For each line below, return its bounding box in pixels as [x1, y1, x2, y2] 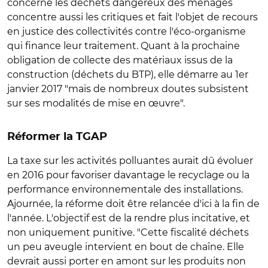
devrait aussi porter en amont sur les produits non [7, 255, 246, 267]
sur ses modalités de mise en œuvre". [7, 98, 187, 109]
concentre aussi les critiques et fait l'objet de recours [7, 11, 258, 23]
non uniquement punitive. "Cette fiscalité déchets [7, 227, 249, 238]
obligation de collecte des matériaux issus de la [7, 54, 233, 66]
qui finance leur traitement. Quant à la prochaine [7, 40, 240, 51]
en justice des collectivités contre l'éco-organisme [7, 26, 246, 37]
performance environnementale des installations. [7, 184, 243, 195]
